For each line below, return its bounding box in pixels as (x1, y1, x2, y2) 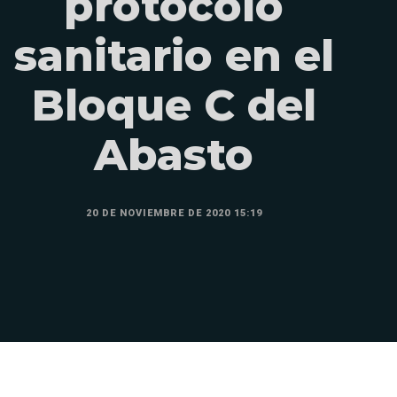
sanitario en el (13, 30, 334, 82)
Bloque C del (31, 80, 316, 131)
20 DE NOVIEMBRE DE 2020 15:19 (85, 207, 262, 219)
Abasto (94, 129, 253, 181)
